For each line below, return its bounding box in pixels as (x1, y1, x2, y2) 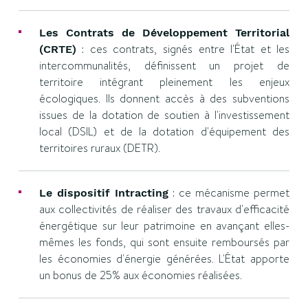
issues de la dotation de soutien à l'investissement (38, 107, 290, 123)
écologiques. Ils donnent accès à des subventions (38, 91, 290, 107)
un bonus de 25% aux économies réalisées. (38, 267, 242, 283)
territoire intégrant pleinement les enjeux (38, 74, 290, 90)
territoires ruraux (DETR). (38, 140, 160, 156)
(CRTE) (38, 43, 76, 56)
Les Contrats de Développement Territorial (38, 26, 290, 39)
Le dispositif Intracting (38, 186, 168, 199)
